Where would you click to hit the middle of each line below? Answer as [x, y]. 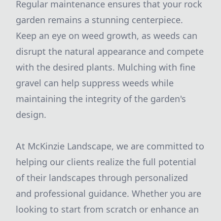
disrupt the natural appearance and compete [110, 51]
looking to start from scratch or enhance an [107, 209]
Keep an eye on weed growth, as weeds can [107, 36]
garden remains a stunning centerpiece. [99, 20]
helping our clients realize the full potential [106, 162]
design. [31, 114]
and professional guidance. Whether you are [109, 193]
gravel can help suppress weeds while [95, 83]
